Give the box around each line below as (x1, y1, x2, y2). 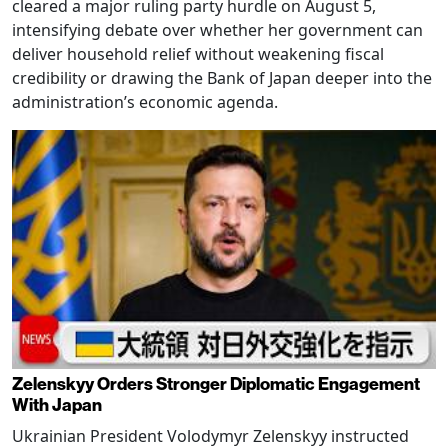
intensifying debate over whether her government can (12, 19, 423, 42)
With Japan (12, 394, 102, 416)
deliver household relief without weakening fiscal (12, 43, 384, 66)
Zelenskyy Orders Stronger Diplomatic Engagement (12, 373, 420, 395)
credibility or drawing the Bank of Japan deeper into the (12, 67, 432, 90)
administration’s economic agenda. (12, 91, 278, 114)
